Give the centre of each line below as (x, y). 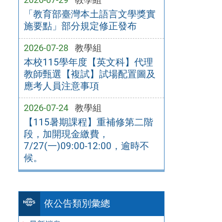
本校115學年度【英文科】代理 (88, 62)
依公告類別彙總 (77, 204)
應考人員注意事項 (61, 86)
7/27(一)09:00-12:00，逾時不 (86, 146)
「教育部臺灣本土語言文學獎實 (89, 14)
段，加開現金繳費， (66, 134)
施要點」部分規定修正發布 (80, 26)
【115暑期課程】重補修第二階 (88, 122)
